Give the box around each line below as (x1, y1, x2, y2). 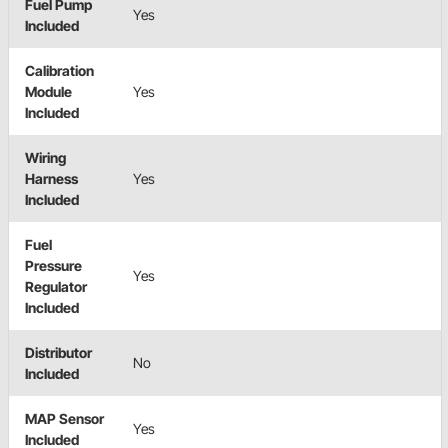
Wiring (25, 148, 66, 166)
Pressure (25, 256, 82, 274)
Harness (25, 169, 78, 187)
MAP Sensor (25, 409, 104, 427)
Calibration (25, 61, 94, 79)
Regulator (25, 277, 87, 295)
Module (25, 82, 72, 100)
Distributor (25, 343, 92, 361)
